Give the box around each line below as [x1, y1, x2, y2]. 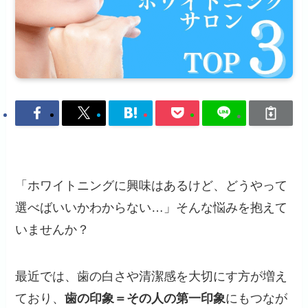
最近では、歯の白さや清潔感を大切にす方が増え [15, 269, 288, 284]
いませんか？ [15, 223, 90, 237]
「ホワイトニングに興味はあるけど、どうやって [15, 179, 288, 193]
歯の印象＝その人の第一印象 [65, 291, 226, 306]
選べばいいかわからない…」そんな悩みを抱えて [15, 201, 288, 215]
